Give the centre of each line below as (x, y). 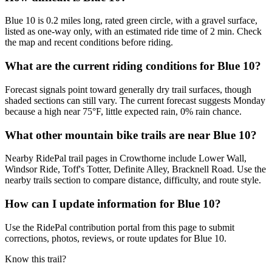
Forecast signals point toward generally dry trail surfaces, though (128, 89)
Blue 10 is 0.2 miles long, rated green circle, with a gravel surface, (131, 21)
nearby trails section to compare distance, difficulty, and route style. (133, 180)
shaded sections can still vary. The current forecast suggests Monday (135, 100)
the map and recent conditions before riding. (89, 42)
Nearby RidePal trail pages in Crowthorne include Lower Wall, (126, 158)
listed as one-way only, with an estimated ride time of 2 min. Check (133, 32)
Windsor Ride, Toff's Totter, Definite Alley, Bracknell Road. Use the (135, 169)
